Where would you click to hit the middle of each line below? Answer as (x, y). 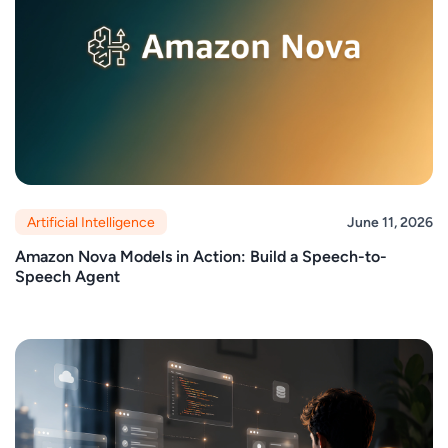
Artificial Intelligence (91, 221)
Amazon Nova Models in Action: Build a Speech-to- (201, 257)
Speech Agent (67, 277)
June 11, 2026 (390, 221)
